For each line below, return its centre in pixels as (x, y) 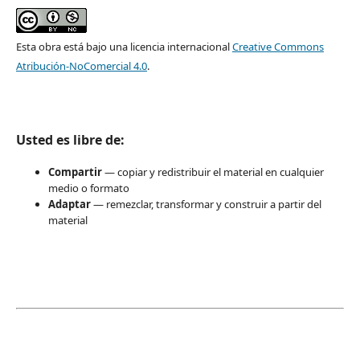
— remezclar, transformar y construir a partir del (206, 204)
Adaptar (69, 204)
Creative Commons (278, 46)
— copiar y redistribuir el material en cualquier (213, 172)
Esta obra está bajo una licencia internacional (124, 46)
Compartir (75, 172)
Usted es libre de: (70, 139)
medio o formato (88, 188)
